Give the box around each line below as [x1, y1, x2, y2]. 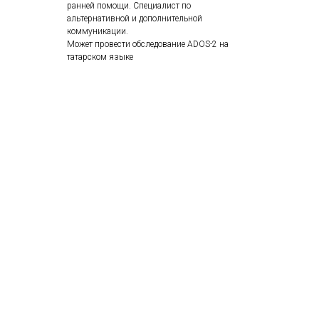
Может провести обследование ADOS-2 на [67, 38, 229, 49]
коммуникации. [67, 26, 128, 36]
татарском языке [67, 51, 133, 62]
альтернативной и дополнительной [67, 13, 202, 23]
